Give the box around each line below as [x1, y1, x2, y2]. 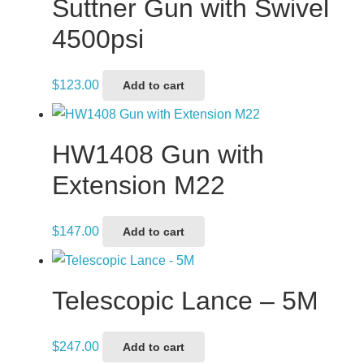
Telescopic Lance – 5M [52, 285, 318, 315]
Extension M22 [52, 170, 225, 200]
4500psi [52, 24, 144, 54]
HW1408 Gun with [52, 139, 264, 169]
